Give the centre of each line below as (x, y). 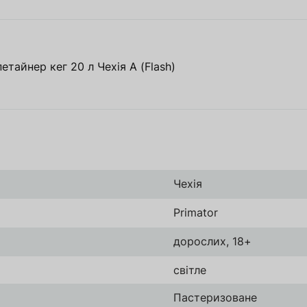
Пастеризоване (215, 298)
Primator (196, 213)
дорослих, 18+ (212, 242)
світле (190, 270)
